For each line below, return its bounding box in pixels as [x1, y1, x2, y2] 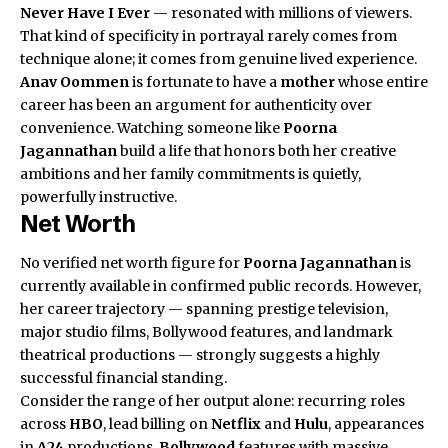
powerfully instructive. [20, 188, 177, 207]
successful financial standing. [20, 368, 227, 387]
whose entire [335, 73, 428, 92]
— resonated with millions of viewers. [150, 4, 412, 23]
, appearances [328, 414, 424, 433]
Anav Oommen [20, 73, 129, 92]
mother [280, 73, 335, 92]
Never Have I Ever [20, 4, 150, 23]
